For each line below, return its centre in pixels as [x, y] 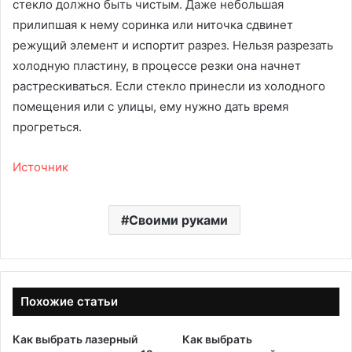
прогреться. [47, 127]
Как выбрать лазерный [75, 339]
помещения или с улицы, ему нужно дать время [150, 107]
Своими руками [178, 220]
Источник [40, 167]
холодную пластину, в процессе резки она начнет [157, 66]
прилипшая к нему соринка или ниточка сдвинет [153, 25]
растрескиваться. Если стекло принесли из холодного [169, 86]
